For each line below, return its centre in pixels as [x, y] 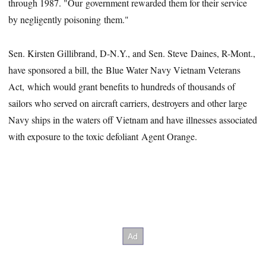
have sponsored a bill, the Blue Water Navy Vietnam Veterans [125, 70]
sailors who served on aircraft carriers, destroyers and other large [128, 103]
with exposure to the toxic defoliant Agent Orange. [103, 137]
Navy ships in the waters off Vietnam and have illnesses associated [133, 120]
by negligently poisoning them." [69, 20]
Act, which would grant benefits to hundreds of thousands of [122, 87]
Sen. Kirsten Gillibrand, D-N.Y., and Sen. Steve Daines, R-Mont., [132, 53]
